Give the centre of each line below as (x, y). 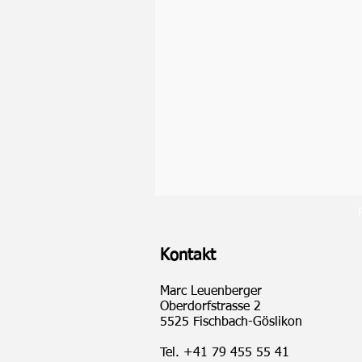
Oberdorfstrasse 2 (210, 307)
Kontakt (188, 255)
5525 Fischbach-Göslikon (231, 322)
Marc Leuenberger (211, 292)
